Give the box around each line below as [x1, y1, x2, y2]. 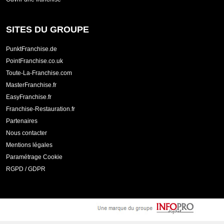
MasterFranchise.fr [6, 81, 56, 89]
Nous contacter [6, 129, 47, 137]
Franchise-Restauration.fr [6, 105, 75, 113]
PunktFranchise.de [6, 45, 57, 53]
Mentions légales [6, 141, 52, 149]
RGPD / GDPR [6, 165, 45, 173]
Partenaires [6, 117, 37, 125]
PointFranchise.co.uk [6, 57, 63, 65]
